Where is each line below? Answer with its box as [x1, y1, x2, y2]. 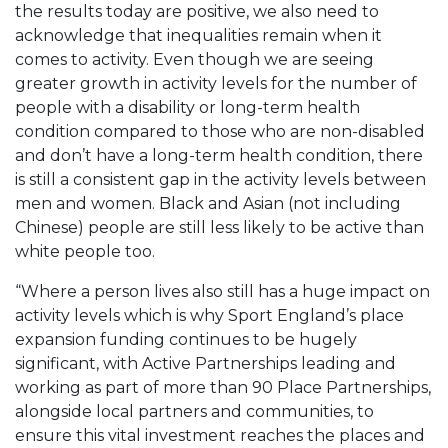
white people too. [15, 241, 155, 261]
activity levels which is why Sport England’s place [15, 305, 404, 325]
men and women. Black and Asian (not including [15, 193, 401, 213]
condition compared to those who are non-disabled [15, 121, 425, 141]
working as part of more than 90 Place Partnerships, [15, 377, 431, 397]
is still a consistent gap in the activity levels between [15, 169, 426, 189]
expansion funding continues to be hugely [15, 329, 357, 349]
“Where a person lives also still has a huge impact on [15, 281, 430, 301]
